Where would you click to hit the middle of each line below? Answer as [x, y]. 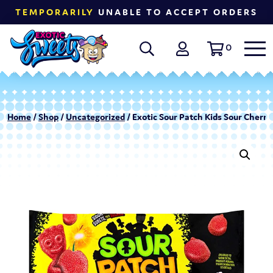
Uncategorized [95, 117]
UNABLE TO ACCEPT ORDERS [176, 12]
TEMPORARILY [55, 12]
